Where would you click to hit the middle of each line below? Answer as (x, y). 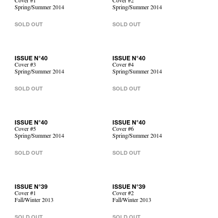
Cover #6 (123, 130)
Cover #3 (25, 66)
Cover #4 (123, 66)
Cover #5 (25, 130)
